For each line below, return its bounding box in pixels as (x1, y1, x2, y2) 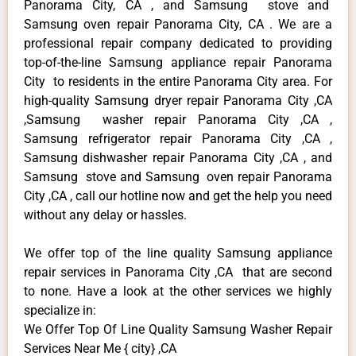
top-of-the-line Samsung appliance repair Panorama (24, 54, 332, 70)
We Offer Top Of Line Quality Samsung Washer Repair (24, 321, 332, 337)
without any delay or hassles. (24, 207, 187, 222)
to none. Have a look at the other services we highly (24, 283, 332, 299)
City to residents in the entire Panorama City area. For (24, 73, 332, 89)
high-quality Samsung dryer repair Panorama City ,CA (24, 92, 332, 108)
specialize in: (24, 302, 96, 318)
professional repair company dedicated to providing (24, 35, 332, 51)
